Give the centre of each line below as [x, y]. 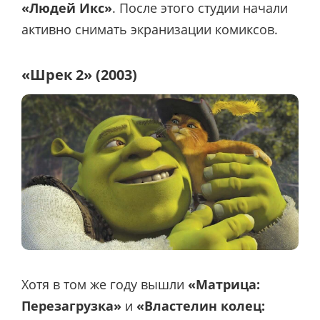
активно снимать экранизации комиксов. [150, 29]
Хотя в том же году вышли [105, 284]
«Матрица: [224, 284]
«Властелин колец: [201, 305]
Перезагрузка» [73, 305]
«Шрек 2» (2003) [79, 75]
